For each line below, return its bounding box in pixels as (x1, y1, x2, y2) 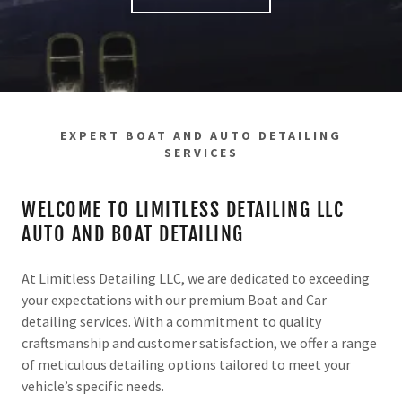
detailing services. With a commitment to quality (22, 312, 321, 330)
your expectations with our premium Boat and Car (22, 291, 327, 309)
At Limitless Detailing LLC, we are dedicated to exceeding (22, 269, 370, 287)
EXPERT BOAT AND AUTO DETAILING (60, 127, 342, 144)
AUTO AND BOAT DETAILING (22, 222, 244, 246)
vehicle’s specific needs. (22, 377, 164, 395)
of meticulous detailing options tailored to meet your (22, 355, 351, 373)
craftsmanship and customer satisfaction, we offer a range (22, 334, 377, 352)
